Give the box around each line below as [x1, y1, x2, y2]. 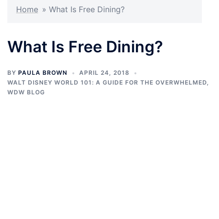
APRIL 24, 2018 [79, 69, 130, 77]
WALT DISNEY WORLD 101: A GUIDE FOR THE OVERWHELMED [7, 79, 207, 87]
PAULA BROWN [18, 69, 67, 77]
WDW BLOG [7, 88, 45, 96]
